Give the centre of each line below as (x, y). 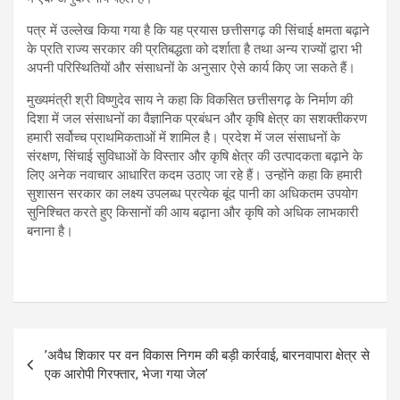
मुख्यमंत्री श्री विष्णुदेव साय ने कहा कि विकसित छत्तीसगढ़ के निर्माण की (190, 100)
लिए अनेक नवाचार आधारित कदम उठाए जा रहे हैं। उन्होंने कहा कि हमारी (194, 175)
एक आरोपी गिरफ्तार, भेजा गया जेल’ (126, 375)
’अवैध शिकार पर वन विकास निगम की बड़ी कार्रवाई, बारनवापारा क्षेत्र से (207, 356)
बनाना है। (50, 232)
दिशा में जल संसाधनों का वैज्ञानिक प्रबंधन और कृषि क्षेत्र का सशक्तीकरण (197, 119)
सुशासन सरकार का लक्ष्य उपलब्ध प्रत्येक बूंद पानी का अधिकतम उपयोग (192, 194)
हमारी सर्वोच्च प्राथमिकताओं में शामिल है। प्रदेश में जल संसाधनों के (183, 138)
